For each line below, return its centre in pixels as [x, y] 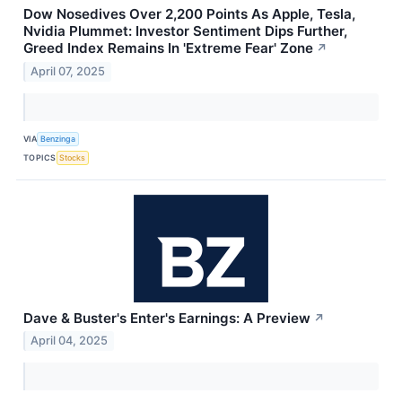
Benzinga [58, 139]
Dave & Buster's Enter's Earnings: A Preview [167, 318]
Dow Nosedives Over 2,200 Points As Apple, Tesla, [189, 13]
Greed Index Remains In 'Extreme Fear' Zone [168, 48]
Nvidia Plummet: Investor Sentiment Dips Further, [185, 31]
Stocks [73, 158]
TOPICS [40, 158]
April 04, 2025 [70, 341]
